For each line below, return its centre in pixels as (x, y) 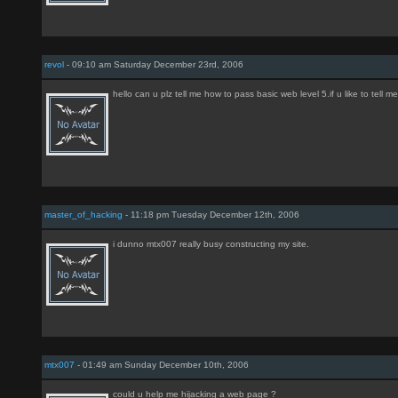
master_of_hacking (84, 215)
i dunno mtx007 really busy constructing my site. (211, 244)
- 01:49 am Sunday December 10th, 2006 (162, 365)
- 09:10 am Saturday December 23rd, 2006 (154, 64)
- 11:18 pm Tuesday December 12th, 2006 (211, 215)
